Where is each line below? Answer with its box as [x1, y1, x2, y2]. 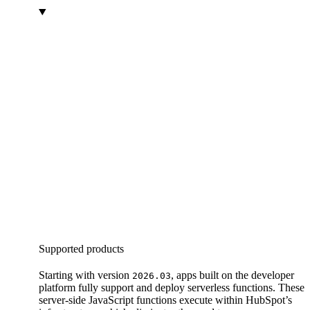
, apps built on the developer [171, 268, 294, 281]
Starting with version [39, 268, 132, 281]
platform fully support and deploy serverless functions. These [39, 281, 304, 293]
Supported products [39, 242, 124, 255]
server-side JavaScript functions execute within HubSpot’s [39, 293, 292, 306]
